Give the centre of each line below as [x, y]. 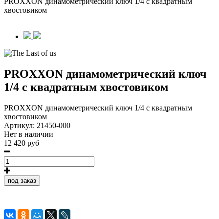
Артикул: [20, 125]
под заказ [22, 180]
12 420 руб [22, 143]
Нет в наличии [29, 134]
